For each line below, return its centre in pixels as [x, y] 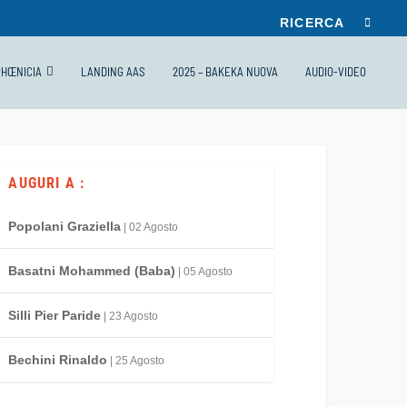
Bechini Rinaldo [58, 360]
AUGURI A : [47, 183]
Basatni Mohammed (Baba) [92, 271]
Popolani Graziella [65, 226]
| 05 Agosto [204, 272]
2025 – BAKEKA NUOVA [225, 71]
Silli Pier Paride [55, 315]
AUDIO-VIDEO [336, 71]
